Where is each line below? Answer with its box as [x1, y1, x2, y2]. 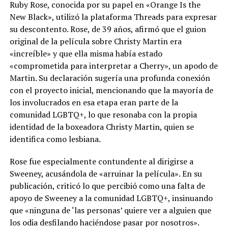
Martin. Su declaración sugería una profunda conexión [9, 72, 210, 84]
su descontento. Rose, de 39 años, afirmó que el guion [9, 23, 206, 35]
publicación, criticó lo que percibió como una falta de [9, 180, 205, 192]
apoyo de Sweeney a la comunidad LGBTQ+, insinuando [9, 192, 213, 204]
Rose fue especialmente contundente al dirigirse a [9, 156, 193, 167]
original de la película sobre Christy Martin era [9, 36, 182, 47]
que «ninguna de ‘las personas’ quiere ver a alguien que [9, 205, 211, 216]
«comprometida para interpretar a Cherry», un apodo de [9, 60, 218, 72]
